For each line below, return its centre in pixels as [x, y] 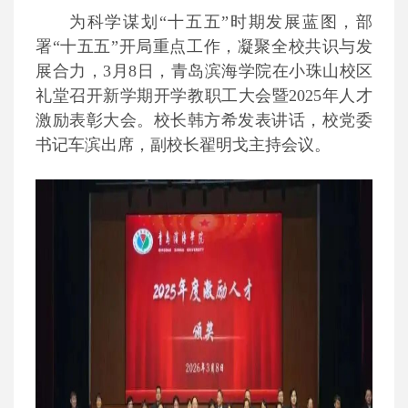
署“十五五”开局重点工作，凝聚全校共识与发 [204, 46]
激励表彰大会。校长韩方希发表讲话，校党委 [204, 120]
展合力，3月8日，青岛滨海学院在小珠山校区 [204, 71]
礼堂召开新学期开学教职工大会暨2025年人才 [204, 96]
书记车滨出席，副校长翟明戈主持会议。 [183, 145]
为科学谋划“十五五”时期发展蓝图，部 [221, 22]
